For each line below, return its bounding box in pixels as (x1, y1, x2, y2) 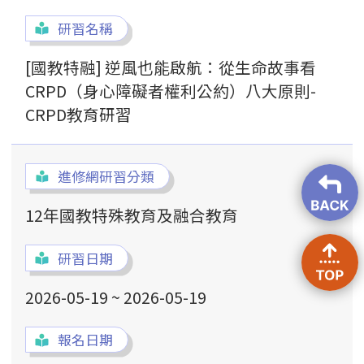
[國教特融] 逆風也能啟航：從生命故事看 (24, 54, 316, 79)
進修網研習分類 (58, 167, 155, 187)
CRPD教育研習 (24, 102, 132, 126)
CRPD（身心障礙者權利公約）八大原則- (24, 78, 316, 102)
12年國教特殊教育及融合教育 (24, 203, 238, 227)
